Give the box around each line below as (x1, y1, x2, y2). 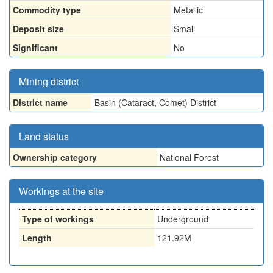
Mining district (19, 74, 79, 88)
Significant (13, 41, 58, 54)
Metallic (174, 4, 203, 16)
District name (13, 96, 68, 108)
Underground (157, 213, 208, 225)
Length (22, 232, 52, 244)
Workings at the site (19, 184, 104, 198)
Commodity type (13, 4, 81, 16)
